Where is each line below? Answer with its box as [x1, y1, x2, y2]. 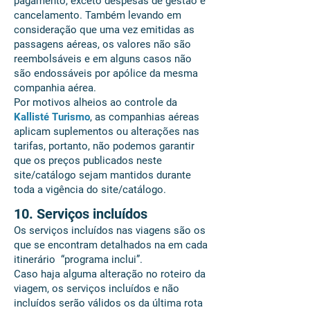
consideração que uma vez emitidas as [14, 24, 194, 36]
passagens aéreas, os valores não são [14, 38, 191, 51]
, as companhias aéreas [90, 111, 199, 123]
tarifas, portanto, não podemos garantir [14, 140, 194, 152]
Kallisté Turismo [14, 111, 90, 123]
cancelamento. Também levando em [14, 9, 181, 21]
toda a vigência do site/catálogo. [14, 183, 166, 196]
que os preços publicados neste [14, 154, 162, 167]
